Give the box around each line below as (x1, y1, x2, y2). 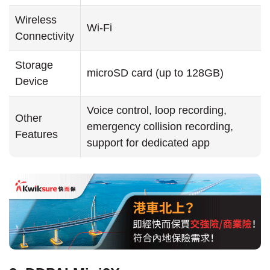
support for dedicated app (87, 137, 210, 149)
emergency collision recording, (87, 121, 233, 133)
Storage (15, 59, 53, 72)
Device (15, 75, 48, 88)
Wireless (15, 14, 57, 27)
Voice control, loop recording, (87, 104, 227, 117)
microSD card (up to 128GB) (87, 67, 224, 80)
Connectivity (15, 30, 74, 43)
